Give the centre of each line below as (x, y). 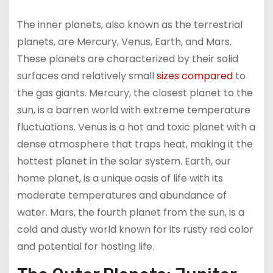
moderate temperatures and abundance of (122, 195)
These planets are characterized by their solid (127, 58)
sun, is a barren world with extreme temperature (133, 110)
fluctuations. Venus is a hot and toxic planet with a (136, 127)
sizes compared (194, 76)
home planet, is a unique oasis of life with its (120, 178)
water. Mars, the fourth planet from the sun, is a (130, 212)
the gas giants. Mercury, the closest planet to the (135, 93)
